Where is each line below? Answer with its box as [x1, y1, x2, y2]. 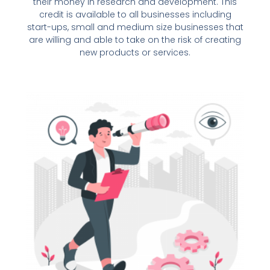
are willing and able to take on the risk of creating [29, 34, 241, 46]
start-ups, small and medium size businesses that [27, 21, 243, 34]
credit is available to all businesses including [39, 8, 231, 21]
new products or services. [80, 46, 190, 59]
